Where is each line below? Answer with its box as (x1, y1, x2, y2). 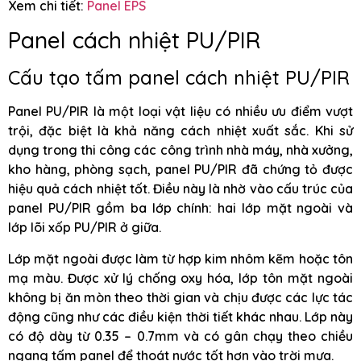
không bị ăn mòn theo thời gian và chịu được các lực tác (8, 288, 353, 305)
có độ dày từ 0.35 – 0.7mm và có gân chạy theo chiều (8, 327, 353, 344)
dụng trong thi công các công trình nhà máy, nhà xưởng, (8, 142, 353, 159)
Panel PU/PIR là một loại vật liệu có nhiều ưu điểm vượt (8, 103, 353, 120)
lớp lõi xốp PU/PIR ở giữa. (8, 219, 161, 236)
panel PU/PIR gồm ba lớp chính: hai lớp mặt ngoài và (8, 200, 353, 217)
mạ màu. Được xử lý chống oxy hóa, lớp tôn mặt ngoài (8, 269, 353, 286)
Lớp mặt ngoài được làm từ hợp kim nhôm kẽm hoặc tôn (8, 250, 353, 267)
